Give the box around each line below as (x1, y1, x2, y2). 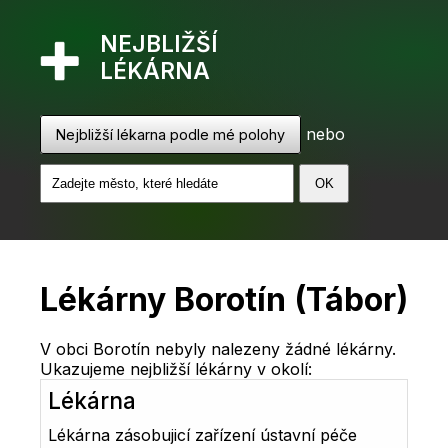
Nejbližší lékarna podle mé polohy (56, 126, 285, 143)
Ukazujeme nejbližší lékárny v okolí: (40, 359, 312, 379)
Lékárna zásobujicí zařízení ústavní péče (48, 425, 358, 446)
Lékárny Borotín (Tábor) (40, 280, 408, 319)
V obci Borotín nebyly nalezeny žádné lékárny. (40, 339, 396, 359)
